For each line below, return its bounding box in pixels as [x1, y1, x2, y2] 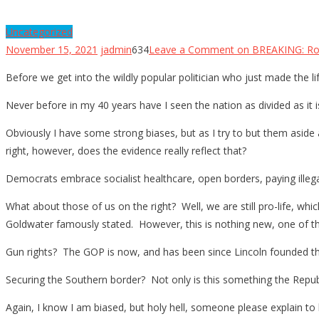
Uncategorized [6, 24, 73, 38]
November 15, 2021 [6, 42, 98, 56]
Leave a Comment [149, 42, 234, 56]
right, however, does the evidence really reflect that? [6, 143, 246, 157]
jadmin [100, 42, 132, 56]
